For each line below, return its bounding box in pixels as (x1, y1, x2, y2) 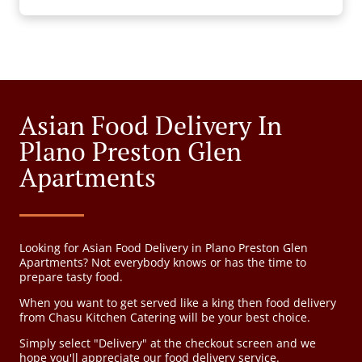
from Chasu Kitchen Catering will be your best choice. (19, 309, 310, 326)
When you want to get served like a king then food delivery (19, 295, 336, 311)
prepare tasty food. (19, 269, 123, 285)
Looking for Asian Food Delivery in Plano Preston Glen (19, 240, 308, 256)
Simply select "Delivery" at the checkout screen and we (19, 335, 316, 351)
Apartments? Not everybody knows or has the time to (19, 255, 306, 271)
